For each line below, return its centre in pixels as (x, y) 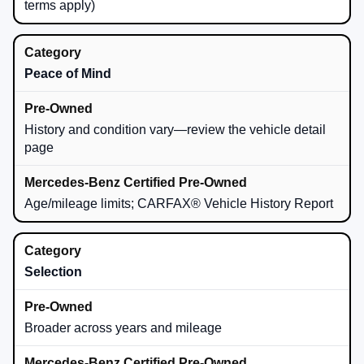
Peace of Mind (68, 73)
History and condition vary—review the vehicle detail (175, 129)
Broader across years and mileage (123, 327)
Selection (53, 271)
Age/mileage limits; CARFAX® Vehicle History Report (179, 203)
